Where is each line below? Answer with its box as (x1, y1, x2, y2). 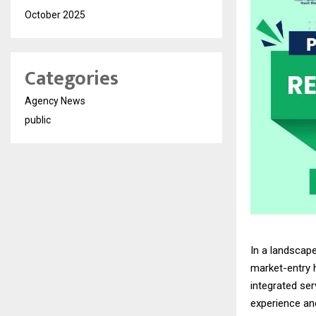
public (25, 114, 51, 126)
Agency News (25, 95, 85, 107)
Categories (25, 62, 119, 95)
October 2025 (25, 9, 85, 20)
